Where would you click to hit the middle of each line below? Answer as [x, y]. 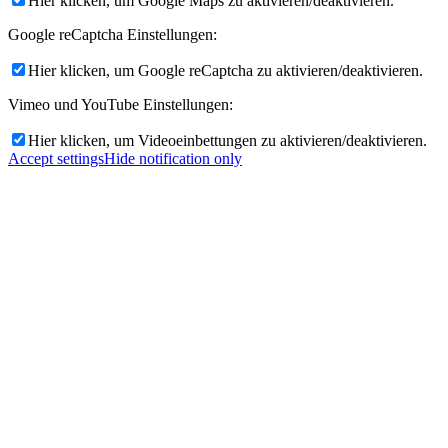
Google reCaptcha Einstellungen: [112, 34]
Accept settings [56, 158]
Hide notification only [173, 158]
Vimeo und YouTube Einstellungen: [120, 104]
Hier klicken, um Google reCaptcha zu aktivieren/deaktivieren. [225, 70]
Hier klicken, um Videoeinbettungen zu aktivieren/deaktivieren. [227, 140]
